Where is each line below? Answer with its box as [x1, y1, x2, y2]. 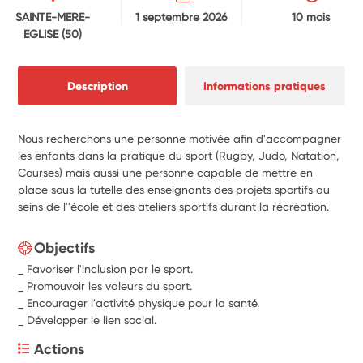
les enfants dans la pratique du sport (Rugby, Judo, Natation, [18, 148, 340, 162]
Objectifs [34, 238, 96, 257]
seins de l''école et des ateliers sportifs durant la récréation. [18, 199, 330, 213]
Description [66, 78, 128, 93]
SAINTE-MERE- [15, 10, 90, 23]
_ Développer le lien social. [18, 313, 157, 327]
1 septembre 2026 [135, 10, 228, 23]
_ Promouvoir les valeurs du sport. [18, 279, 193, 293]
